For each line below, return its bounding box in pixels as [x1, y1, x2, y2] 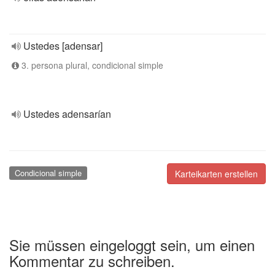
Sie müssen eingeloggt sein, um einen [9, 233, 255, 255]
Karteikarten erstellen [175, 168, 258, 180]
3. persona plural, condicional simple [19, 59, 163, 71]
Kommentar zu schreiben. [9, 249, 175, 271]
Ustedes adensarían [23, 107, 111, 121]
